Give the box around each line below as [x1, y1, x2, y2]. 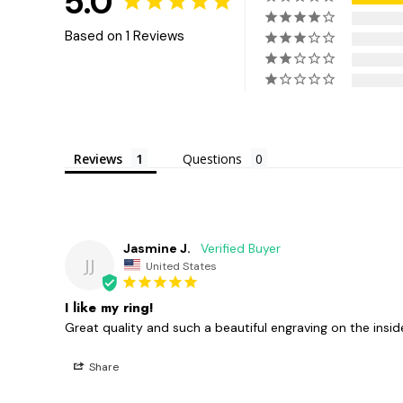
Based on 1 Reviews [65, 26, 184, 45]
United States [146, 258, 217, 273]
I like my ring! [65, 298, 154, 318]
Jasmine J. [123, 239, 191, 256]
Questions [183, 149, 242, 167]
